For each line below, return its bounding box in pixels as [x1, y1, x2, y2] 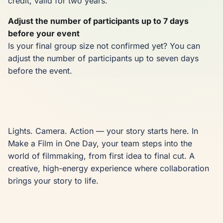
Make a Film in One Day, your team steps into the [8, 138, 192, 149]
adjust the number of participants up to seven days [8, 53, 199, 64]
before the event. [8, 66, 72, 76]
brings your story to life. [8, 176, 99, 186]
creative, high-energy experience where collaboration [8, 163, 209, 174]
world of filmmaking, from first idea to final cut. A [8, 151, 195, 161]
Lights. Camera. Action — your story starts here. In [8, 126, 198, 136]
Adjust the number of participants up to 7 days [8, 16, 189, 26]
